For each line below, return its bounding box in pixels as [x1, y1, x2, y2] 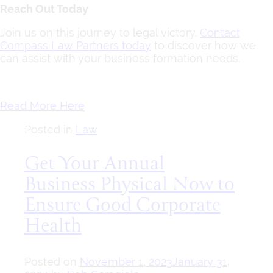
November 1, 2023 [80, 255, 172, 269]
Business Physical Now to [24, 170, 235, 201]
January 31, [172, 255, 230, 269]
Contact [200, 26, 240, 40]
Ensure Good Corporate [24, 191, 221, 222]
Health [24, 211, 82, 243]
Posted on [24, 255, 80, 269]
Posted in [24, 123, 76, 136]
